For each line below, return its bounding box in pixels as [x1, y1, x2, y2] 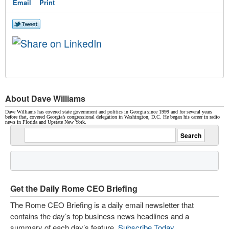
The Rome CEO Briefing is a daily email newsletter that [10, 199, 194, 210]
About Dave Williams [5, 93, 85, 104]
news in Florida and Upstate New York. [5, 119, 86, 125]
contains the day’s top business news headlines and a [10, 211, 189, 221]
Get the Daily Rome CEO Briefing [10, 182, 138, 194]
